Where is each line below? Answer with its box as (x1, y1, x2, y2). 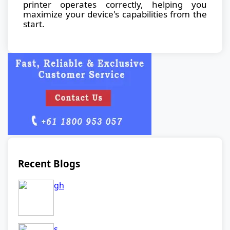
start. (23, 17, 45, 30)
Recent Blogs (18, 157, 80, 170)
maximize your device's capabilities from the (23, 8, 207, 20)
